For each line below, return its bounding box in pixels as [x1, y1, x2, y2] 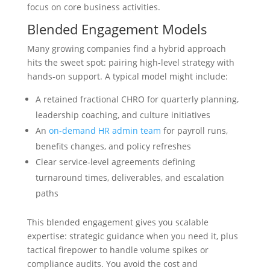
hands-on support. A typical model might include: [27, 71, 228, 82]
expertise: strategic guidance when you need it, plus [27, 230, 238, 242]
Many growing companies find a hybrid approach [27, 43, 226, 54]
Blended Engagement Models [27, 20, 207, 38]
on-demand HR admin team [48, 125, 161, 136]
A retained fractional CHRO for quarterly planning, [35, 93, 239, 105]
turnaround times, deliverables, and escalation [35, 172, 224, 183]
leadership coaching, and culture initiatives [35, 109, 210, 121]
